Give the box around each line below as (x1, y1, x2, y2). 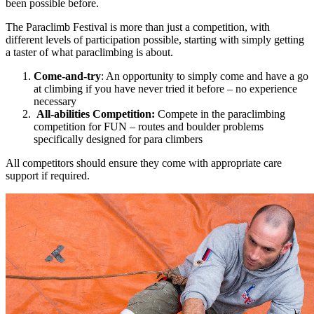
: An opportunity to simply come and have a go (101, 69, 308, 82)
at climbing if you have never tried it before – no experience (34, 82, 297, 95)
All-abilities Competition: (36, 107, 155, 120)
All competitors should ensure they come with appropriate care (6, 156, 282, 169)
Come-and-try (34, 69, 101, 82)
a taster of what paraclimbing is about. (6, 46, 173, 58)
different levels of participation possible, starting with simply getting (6, 33, 304, 46)
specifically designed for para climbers (34, 132, 203, 145)
